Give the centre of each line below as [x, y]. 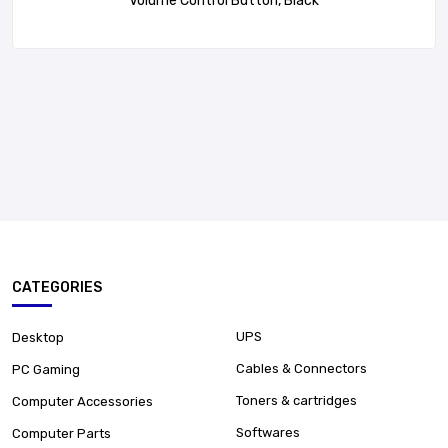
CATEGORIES [57, 287]
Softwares [268, 432]
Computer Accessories [82, 401]
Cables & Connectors [301, 368]
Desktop [38, 337]
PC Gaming [46, 369]
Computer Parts [61, 433]
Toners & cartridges [296, 400]
